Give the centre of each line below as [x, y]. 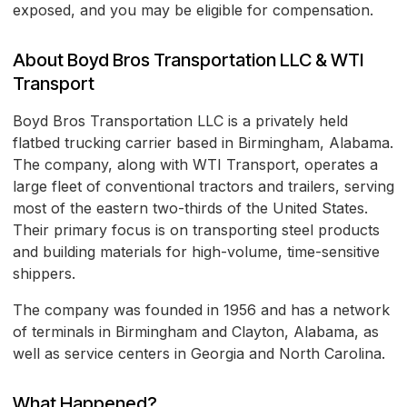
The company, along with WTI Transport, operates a [195, 165]
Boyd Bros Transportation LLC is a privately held [180, 121]
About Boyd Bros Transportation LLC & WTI [188, 60]
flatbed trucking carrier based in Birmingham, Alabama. [203, 143]
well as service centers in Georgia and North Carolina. [199, 354]
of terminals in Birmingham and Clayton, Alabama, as [196, 332]
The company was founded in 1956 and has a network [201, 310]
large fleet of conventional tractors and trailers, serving [203, 187]
